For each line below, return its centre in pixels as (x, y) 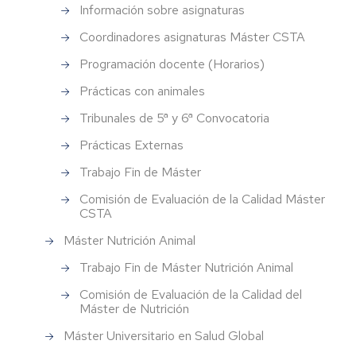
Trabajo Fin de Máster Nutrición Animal (186, 268)
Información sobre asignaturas (162, 10)
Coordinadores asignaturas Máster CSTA (192, 37)
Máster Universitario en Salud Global (164, 336)
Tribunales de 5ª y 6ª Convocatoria (174, 118)
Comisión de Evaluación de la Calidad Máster (202, 199)
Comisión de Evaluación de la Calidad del (191, 295)
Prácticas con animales (142, 91)
